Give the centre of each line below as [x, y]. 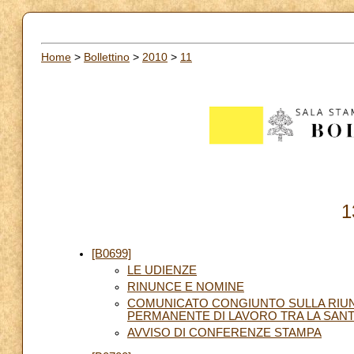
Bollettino [107, 56]
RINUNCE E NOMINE [186, 286]
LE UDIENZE [162, 270]
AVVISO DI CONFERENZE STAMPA [224, 332]
